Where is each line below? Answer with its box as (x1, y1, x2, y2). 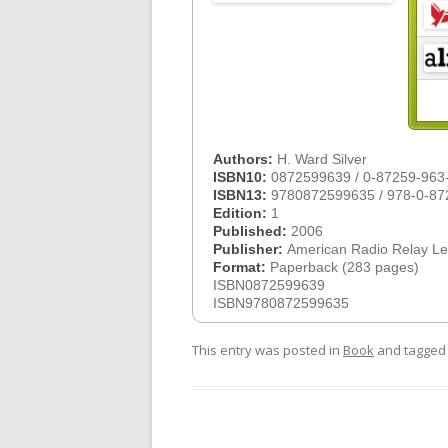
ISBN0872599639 (213, 277, 325, 293)
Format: (213, 259, 270, 275)
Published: (213, 223, 291, 239)
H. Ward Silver (277, 151, 367, 167)
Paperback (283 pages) (270, 259, 419, 275)
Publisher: (213, 241, 287, 257)
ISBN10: (213, 169, 271, 185)
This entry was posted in (192, 341, 343, 359)
